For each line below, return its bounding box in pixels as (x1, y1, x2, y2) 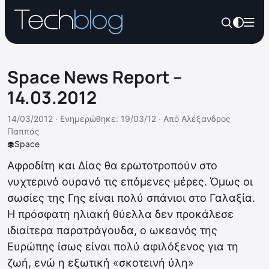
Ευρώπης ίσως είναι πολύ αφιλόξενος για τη (7, 240, 238, 253)
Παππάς (7, 126, 40, 136)
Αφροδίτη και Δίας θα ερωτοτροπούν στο (7, 159, 217, 172)
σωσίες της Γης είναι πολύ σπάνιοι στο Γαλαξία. (7, 192, 255, 204)
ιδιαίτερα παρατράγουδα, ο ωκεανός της (7, 224, 217, 237)
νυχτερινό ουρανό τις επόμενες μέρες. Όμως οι (7, 175, 253, 188)
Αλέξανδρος (181, 113, 231, 124)
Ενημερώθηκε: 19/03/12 (60, 113, 156, 124)
